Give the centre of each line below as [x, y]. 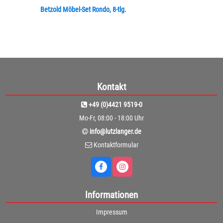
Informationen [111, 195]
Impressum [111, 212]
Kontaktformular [116, 145]
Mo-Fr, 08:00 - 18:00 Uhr [111, 118]
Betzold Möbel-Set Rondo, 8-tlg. [83, 10]
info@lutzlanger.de [115, 131]
